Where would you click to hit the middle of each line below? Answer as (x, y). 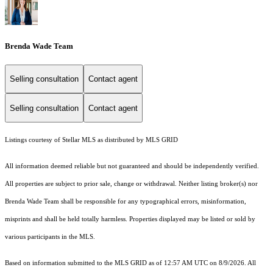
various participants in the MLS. (51, 237)
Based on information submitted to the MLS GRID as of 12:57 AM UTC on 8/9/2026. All (130, 263)
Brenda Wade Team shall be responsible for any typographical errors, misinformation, (126, 202)
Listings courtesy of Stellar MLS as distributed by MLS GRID (91, 140)
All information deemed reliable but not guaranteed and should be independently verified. (132, 166)
